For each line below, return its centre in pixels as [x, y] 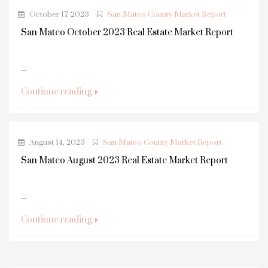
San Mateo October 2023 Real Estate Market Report [127, 32]
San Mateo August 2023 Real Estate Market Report [124, 160]
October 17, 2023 [58, 14]
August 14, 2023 [56, 142]
